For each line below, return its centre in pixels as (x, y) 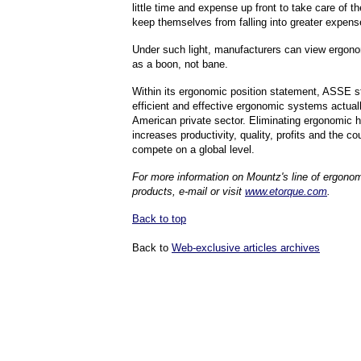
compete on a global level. (193, 149)
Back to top (159, 219)
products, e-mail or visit (189, 191)
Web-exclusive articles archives (246, 248)
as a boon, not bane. (180, 64)
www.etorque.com (286, 191)
